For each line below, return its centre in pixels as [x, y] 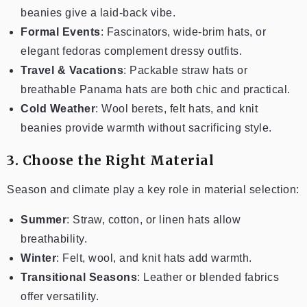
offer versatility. [60, 296]
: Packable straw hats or [185, 70]
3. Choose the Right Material [110, 160]
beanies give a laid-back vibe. [98, 12]
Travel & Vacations [72, 70]
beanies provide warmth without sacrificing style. [146, 127]
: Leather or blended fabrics [208, 277]
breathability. [54, 238]
